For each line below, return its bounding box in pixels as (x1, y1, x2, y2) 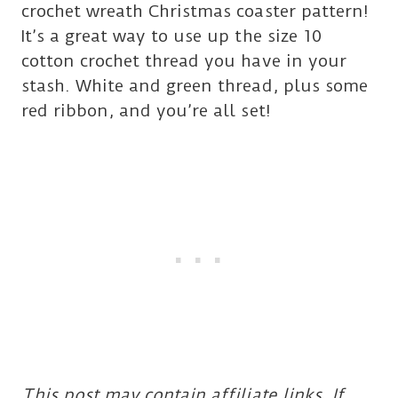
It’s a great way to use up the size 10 (21, 26, 322, 47)
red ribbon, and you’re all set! (21, 100, 271, 122)
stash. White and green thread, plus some (21, 76, 368, 97)
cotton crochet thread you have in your (21, 51, 346, 72)
